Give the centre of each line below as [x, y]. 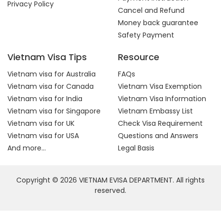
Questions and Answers [158, 136]
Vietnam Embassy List [155, 111]
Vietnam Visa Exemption [160, 86]
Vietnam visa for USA [43, 136]
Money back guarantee [158, 23]
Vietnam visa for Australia [52, 74]
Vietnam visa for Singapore [54, 111]
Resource [139, 57]
